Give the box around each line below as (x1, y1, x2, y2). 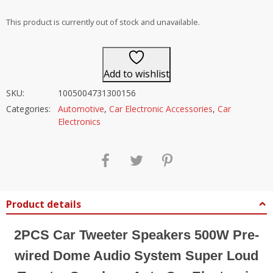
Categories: (6, 103, 51, 115)
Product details (6, 197, 81, 211)
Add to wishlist (104, 67, 169, 80)
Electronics (58, 116, 101, 127)
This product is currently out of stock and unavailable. (6, 16, 200, 27)
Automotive (58, 103, 104, 115)
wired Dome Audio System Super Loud (15, 247, 258, 263)
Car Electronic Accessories (109, 103, 213, 115)
